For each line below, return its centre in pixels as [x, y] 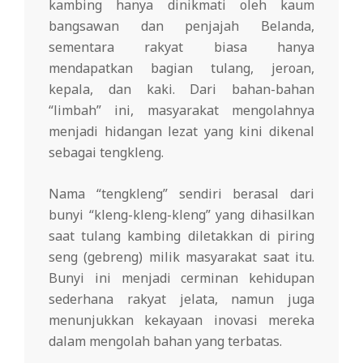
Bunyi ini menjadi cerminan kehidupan [181, 278]
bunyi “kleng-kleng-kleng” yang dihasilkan [181, 215]
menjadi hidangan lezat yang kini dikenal [181, 132]
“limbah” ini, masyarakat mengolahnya [181, 111]
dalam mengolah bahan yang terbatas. [165, 342]
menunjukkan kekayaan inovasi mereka [181, 320]
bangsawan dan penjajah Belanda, [181, 26]
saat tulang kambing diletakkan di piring [181, 236]
